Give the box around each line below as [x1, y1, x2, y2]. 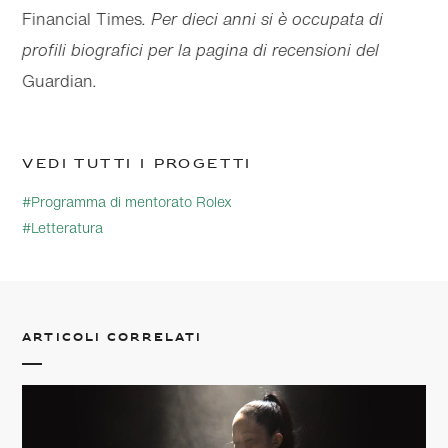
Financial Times [22, 7, 143, 32]
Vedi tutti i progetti [22, 153, 252, 177]
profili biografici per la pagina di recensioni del [22, 38, 380, 63]
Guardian [22, 69, 94, 94]
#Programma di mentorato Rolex [22, 191, 233, 213]
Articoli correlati [22, 327, 203, 350]
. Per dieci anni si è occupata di [142, 7, 384, 32]
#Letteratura [22, 217, 104, 239]
